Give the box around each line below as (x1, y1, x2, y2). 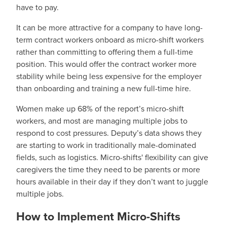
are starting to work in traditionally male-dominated (16, 139, 196, 152)
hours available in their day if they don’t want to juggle (16, 176, 208, 188)
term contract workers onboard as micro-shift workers (16, 34, 204, 46)
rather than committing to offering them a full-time (16, 46, 193, 58)
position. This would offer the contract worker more (16, 58, 197, 70)
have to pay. (16, 2, 61, 14)
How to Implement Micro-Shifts (16, 208, 180, 225)
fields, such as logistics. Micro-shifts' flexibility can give (16, 152, 208, 164)
